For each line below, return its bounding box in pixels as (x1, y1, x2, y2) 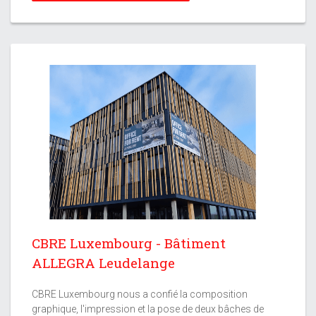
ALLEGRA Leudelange (32, 254, 175, 272)
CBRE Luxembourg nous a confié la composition (32, 288, 248, 300)
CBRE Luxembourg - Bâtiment (32, 234, 226, 253)
